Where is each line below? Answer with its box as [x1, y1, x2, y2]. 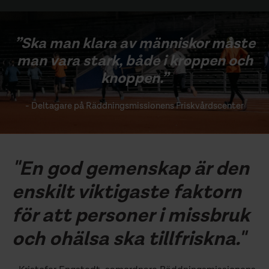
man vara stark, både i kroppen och [16, 54, 253, 69]
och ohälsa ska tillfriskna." [12, 229, 246, 249]
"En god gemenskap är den [12, 159, 249, 179]
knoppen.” [101, 71, 168, 86]
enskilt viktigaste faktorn [12, 183, 241, 202]
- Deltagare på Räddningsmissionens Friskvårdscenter [25, 101, 244, 111]
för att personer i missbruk [12, 206, 250, 226]
